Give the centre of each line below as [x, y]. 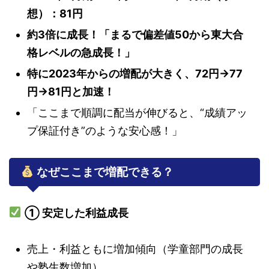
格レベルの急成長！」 [81, 52]
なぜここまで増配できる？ [104, 172]
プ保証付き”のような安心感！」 [105, 130]
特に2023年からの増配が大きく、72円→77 [135, 73]
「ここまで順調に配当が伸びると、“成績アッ [137, 112]
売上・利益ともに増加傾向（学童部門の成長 [135, 249]
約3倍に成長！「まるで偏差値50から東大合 [135, 34]
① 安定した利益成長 [76, 213]
